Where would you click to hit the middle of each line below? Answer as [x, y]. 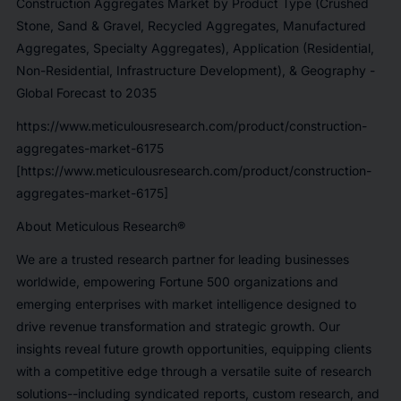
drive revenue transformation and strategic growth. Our [178, 326]
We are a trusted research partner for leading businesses [182, 259]
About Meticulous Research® [100, 226]
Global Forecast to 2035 [86, 92]
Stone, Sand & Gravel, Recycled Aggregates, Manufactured [191, 25]
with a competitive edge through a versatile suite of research [193, 371]
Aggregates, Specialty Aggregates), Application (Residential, [195, 47]
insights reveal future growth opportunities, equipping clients [193, 348]
